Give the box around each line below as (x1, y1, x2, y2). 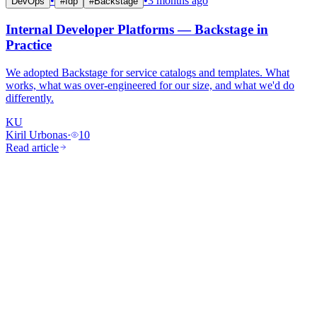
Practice (6, 38, 52, 53)
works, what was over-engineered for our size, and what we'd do (6, 79, 294, 91)
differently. (6, 91, 54, 104)
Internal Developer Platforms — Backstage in (6, 22, 268, 38)
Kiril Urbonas (6, 128, 67, 141)
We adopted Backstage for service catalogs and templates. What (6, 66, 289, 79)
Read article (6, 141, 59, 154)
